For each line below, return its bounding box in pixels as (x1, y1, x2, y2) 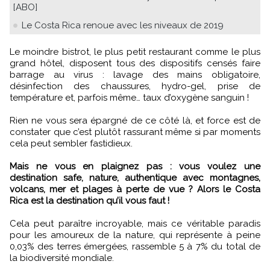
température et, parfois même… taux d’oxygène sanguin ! (10, 92, 249, 103)
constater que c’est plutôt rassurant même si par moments (10, 126, 260, 137)
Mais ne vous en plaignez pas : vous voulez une (10, 160, 260, 172)
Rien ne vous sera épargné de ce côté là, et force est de (10, 115, 260, 126)
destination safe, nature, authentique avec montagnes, (10, 172, 260, 183)
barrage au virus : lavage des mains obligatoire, (10, 69, 260, 80)
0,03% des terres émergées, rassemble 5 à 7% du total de (10, 240, 260, 252)
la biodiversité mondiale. (10, 252, 114, 263)
